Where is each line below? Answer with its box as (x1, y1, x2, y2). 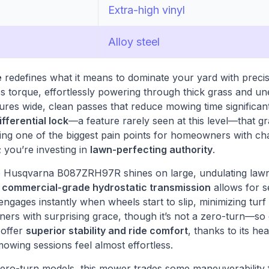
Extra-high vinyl (108, 4, 186, 17)
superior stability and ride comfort (26, 225, 188, 237)
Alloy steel (108, 35, 160, 49)
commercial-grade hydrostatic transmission (2, 181, 211, 194)
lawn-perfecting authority (90, 144, 213, 156)
